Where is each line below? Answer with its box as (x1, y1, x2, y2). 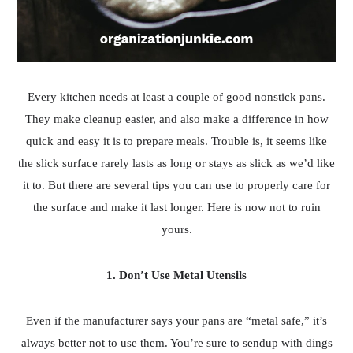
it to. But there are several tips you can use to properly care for (23, 178, 330, 191)
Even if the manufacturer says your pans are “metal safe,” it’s (26, 314, 327, 327)
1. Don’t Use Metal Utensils (106, 268, 247, 281)
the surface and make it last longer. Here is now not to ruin (32, 200, 321, 214)
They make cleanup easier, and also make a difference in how (24, 112, 329, 125)
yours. (161, 222, 192, 236)
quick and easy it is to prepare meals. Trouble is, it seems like (26, 134, 327, 147)
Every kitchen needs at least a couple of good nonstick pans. (28, 90, 325, 103)
